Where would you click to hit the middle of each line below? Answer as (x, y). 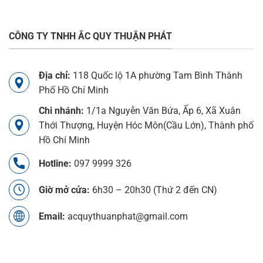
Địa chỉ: (55, 75)
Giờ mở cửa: (64, 190)
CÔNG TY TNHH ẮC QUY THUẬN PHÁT (90, 36)
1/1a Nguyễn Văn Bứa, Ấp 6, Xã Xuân (162, 110)
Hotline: (55, 163)
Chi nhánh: (61, 110)
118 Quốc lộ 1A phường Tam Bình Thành (156, 75)
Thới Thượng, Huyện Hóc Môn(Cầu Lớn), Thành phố (146, 125)
